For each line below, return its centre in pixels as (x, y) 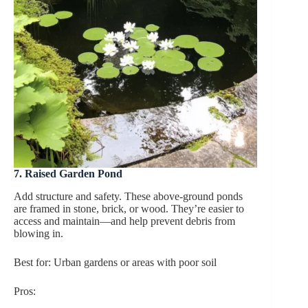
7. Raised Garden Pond (68, 174)
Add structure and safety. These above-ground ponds (128, 196)
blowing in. (38, 233)
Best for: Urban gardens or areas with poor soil (115, 262)
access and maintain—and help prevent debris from (124, 221)
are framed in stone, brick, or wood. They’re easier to (129, 208)
